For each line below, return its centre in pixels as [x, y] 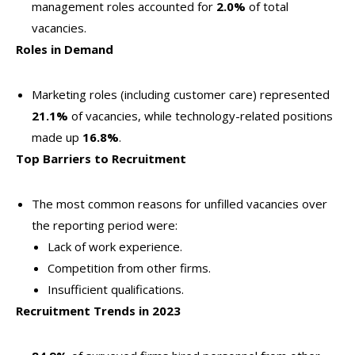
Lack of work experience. [115, 246]
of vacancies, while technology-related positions [200, 116]
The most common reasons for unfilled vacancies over [179, 204]
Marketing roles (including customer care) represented [181, 94]
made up [57, 137]
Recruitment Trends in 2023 [98, 311]
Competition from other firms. [129, 268]
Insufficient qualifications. [116, 289]
